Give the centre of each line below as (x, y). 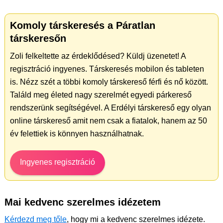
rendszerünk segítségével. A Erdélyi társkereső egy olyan (111, 108)
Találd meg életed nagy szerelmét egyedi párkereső (101, 95)
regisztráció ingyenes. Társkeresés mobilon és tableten (107, 69)
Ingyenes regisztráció (57, 162)
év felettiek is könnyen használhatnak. (77, 134)
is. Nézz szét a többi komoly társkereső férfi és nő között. (109, 82)
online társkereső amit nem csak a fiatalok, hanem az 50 (109, 121)
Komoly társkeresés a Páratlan (83, 26)
